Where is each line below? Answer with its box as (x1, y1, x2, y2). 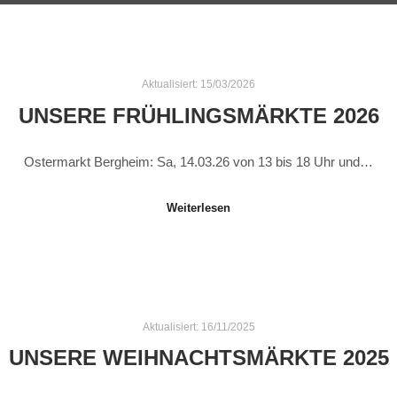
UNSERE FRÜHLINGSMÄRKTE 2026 (18, 104, 379, 128)
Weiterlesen (167, 200, 230, 214)
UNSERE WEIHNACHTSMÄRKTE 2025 (8, 346, 389, 370)
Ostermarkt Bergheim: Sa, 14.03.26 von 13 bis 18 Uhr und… (24, 154, 373, 170)
